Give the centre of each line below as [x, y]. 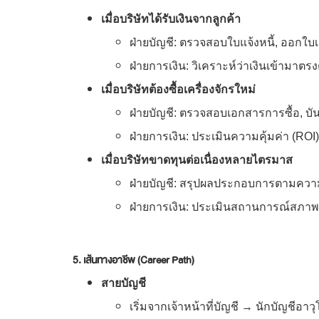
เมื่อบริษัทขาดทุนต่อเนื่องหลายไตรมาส [197, 159]
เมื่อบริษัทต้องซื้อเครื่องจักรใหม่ [178, 89]
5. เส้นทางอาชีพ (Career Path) [134, 260]
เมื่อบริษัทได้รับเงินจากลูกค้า [171, 19]
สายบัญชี [124, 283]
